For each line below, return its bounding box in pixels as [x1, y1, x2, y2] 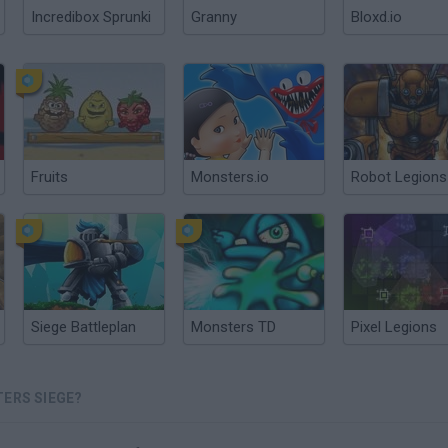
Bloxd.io [351, 8, 402, 26]
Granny [191, 8, 237, 26]
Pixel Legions [351, 318, 437, 336]
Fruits [31, 168, 68, 186]
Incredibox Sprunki [31, 8, 151, 26]
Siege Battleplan [31, 318, 136, 336]
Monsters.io [191, 168, 269, 186]
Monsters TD [191, 318, 276, 336]
